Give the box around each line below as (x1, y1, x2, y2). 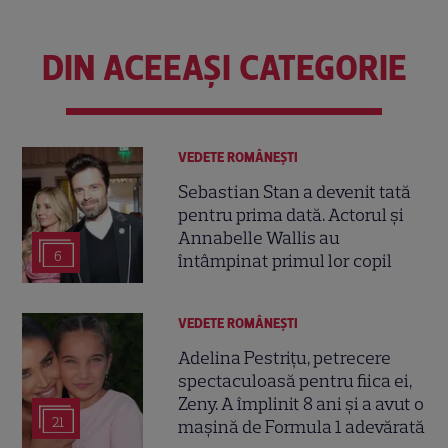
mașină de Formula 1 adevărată (178, 416, 426, 439)
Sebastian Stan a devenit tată (178, 181, 412, 204)
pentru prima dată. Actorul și (178, 204, 405, 227)
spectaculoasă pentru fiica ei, (178, 370, 413, 393)
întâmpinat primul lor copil (178, 250, 393, 273)
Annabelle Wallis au (178, 227, 341, 250)
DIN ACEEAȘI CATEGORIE (41, 47, 407, 90)
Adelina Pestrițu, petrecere (178, 347, 392, 370)
